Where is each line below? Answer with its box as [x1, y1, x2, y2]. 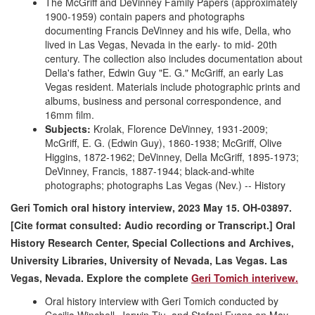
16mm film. [45, 108, 94, 122]
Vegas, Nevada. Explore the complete [11, 271, 191, 285]
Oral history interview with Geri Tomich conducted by [45, 294, 278, 308]
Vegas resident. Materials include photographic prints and [45, 79, 300, 94]
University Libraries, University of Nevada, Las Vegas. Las [11, 253, 288, 267]
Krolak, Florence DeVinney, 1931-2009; [91, 122, 268, 136]
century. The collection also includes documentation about [45, 51, 302, 65]
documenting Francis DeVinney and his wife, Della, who [45, 23, 291, 37]
